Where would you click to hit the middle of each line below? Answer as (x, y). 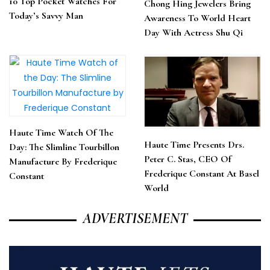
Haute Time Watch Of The (61, 133)
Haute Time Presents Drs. (194, 145)
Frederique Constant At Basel (202, 174)
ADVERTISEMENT (135, 218)
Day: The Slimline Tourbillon (64, 147)
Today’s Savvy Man (46, 16)
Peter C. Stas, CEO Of (188, 159)
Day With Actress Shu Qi (193, 33)
